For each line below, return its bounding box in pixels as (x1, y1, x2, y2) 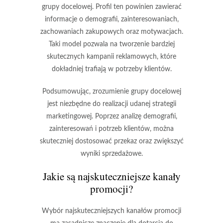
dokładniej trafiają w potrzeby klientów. (51, 65, 172, 73)
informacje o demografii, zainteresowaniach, (44, 15, 179, 23)
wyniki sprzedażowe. (80, 150, 143, 157)
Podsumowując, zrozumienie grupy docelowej (42, 88, 181, 95)
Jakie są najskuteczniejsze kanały (42, 169, 181, 183)
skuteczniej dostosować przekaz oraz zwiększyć (39, 137, 184, 145)
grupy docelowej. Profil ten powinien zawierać (41, 3, 182, 10)
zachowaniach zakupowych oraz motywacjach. (40, 28, 183, 35)
